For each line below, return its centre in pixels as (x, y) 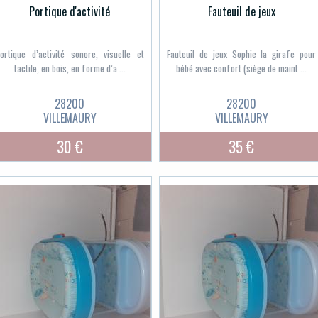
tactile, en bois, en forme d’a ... (70, 68)
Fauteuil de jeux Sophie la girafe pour (241, 54)
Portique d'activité (70, 11)
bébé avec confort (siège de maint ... (241, 68)
